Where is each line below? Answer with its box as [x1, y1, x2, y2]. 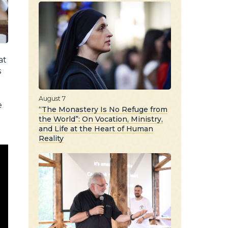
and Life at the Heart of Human [39, 124, 153, 133]
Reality [39, 133, 64, 143]
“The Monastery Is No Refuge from [39, 104, 167, 114]
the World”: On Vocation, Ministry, [39, 114, 163, 124]
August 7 [39, 94, 66, 102]
